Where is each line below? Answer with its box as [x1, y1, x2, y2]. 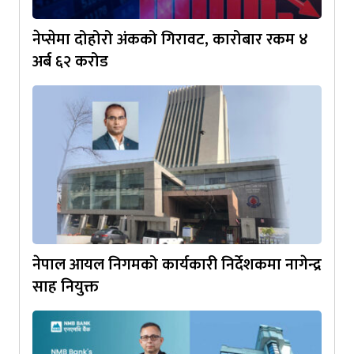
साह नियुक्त [32, 273, 99, 300]
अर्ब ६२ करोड [32, 47, 108, 75]
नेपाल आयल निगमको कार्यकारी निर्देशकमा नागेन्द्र [32, 250, 322, 278]
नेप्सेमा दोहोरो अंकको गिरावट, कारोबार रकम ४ [32, 25, 308, 53]
